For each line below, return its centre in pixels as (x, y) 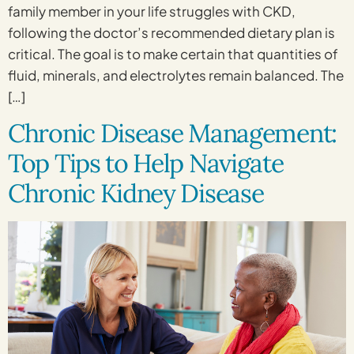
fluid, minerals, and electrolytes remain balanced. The (176, 75)
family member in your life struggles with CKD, (152, 11)
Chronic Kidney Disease (136, 194)
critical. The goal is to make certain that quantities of (173, 53)
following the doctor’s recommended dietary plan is (171, 32)
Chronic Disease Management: (172, 134)
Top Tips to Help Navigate (146, 164)
